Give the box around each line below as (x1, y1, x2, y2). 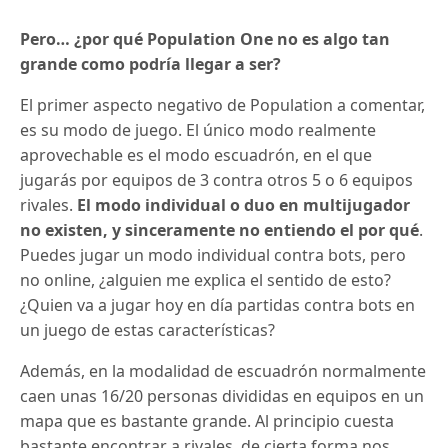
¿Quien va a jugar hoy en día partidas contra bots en (20, 293, 416, 316)
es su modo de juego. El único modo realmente (20, 118, 377, 141)
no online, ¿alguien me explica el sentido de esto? (20, 268, 392, 291)
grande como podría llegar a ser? (20, 52, 282, 75)
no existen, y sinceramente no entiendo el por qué (20, 218, 420, 241)
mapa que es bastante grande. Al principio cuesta (20, 409, 395, 432)
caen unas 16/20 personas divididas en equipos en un (20, 384, 425, 407)
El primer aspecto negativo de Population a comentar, (20, 93, 426, 116)
